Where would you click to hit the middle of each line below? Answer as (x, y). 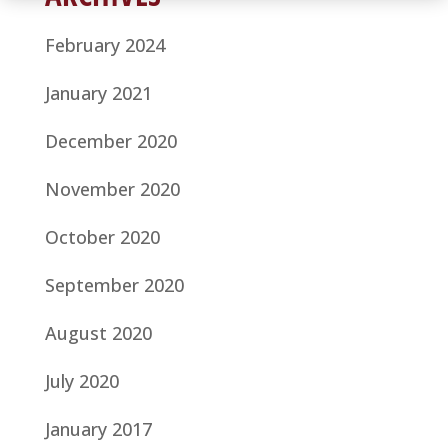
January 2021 (98, 92)
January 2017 (98, 428)
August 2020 (98, 332)
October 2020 (102, 236)
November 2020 (112, 188)
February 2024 (104, 44)
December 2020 (110, 140)
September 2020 (114, 284)
